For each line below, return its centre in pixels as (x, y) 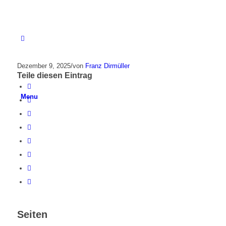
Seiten (32, 215)
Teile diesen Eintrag (54, 76)
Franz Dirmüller (107, 66)
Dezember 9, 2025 (44, 66)
